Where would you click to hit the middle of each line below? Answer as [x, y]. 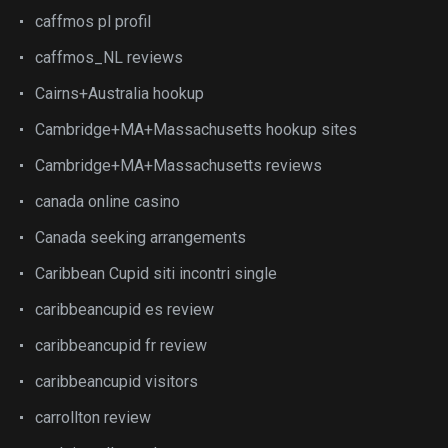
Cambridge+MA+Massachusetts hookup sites [196, 129]
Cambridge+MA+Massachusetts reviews [178, 165]
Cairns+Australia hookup [119, 93]
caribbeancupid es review [124, 309]
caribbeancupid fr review [121, 345]
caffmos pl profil [93, 21]
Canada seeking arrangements [140, 237]
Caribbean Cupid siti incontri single [156, 273]
